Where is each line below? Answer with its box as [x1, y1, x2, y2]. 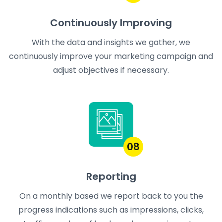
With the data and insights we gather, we [32, 37, 190, 49]
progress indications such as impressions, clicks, [18, 204, 204, 216]
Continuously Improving [50, 16, 172, 30]
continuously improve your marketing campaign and [9, 51, 213, 62]
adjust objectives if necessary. [53, 64, 169, 76]
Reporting [86, 169, 136, 184]
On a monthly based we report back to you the [19, 190, 203, 202]
